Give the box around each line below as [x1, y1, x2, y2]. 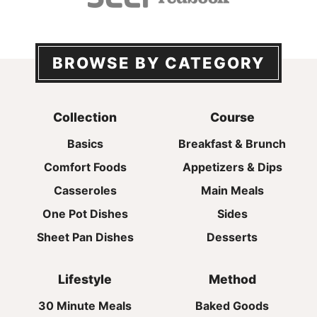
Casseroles [53, 183, 117, 197]
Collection [53, 110, 117, 125]
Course [209, 110, 255, 125]
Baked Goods [195, 299, 269, 313]
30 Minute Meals [38, 299, 132, 313]
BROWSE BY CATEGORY [52, 54, 265, 72]
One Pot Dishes [42, 207, 128, 221]
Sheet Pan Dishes [36, 230, 134, 244]
